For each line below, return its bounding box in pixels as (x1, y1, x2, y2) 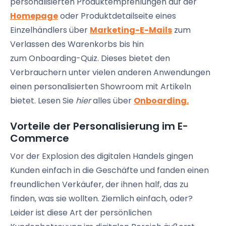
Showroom (100, 81, 143, 92)
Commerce (10, 131, 69, 145)
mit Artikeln (143, 81, 191, 92)
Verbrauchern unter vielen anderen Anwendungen (10, 67, 210, 78)
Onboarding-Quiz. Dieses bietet (29, 52, 155, 64)
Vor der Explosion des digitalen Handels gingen (10, 150, 193, 162)
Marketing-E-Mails (90, 24, 172, 36)
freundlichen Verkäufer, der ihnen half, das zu (10, 179, 188, 190)
